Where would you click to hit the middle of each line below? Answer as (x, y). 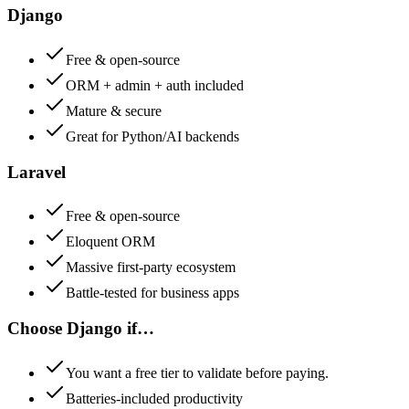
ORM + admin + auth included (155, 85)
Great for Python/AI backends (152, 136)
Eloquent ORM (110, 242)
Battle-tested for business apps (152, 293)
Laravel (37, 172)
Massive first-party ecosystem (151, 267)
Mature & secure (114, 110)
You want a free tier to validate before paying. (197, 372)
